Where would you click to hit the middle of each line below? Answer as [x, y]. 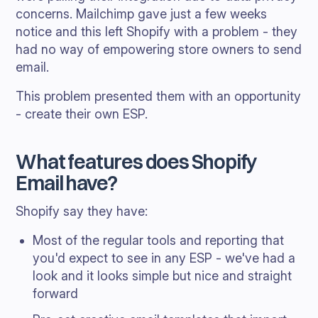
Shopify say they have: [82, 211]
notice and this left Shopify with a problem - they [157, 32]
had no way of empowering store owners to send [159, 49]
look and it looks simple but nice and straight [163, 276]
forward [56, 294]
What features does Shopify [137, 162]
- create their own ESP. [82, 114]
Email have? [67, 183]
